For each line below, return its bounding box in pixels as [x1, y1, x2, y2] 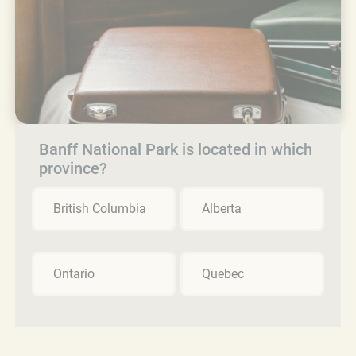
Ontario [53, 265, 95, 281]
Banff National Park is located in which [39, 139, 312, 159]
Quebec [202, 265, 244, 281]
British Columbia [53, 200, 146, 216]
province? [39, 158, 107, 178]
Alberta [202, 200, 242, 216]
